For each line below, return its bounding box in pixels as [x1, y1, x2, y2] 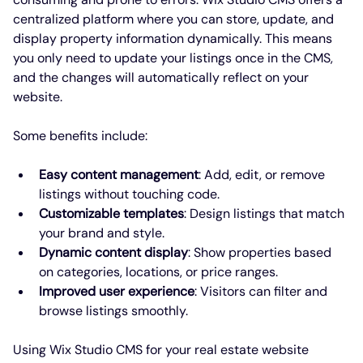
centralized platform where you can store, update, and [13, 10, 337, 28]
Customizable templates [39, 204, 184, 222]
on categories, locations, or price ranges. [39, 263, 278, 280]
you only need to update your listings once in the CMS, [13, 49, 336, 66]
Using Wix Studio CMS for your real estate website [13, 340, 312, 358]
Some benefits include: [13, 126, 147, 144]
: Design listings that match [184, 204, 348, 222]
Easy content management [39, 165, 199, 183]
